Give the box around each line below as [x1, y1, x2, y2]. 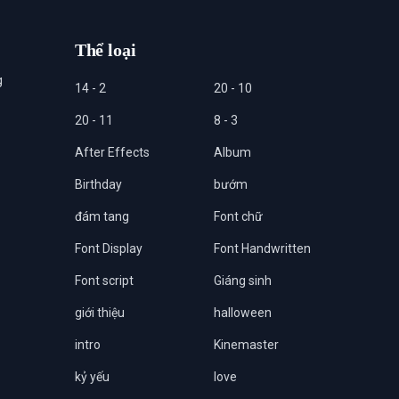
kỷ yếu [74, 369, 110, 384]
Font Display [74, 240, 142, 256]
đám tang [74, 208, 129, 224]
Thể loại [74, 39, 136, 60]
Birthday [74, 176, 122, 191]
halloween [213, 305, 272, 320]
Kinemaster [213, 337, 279, 352]
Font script [74, 273, 134, 288]
